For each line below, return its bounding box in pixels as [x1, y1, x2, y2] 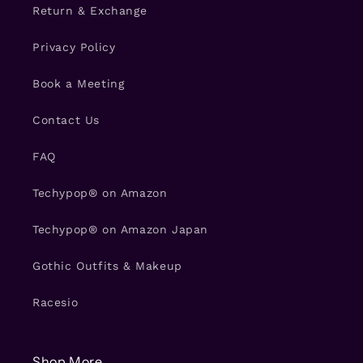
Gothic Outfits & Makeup [32, 259, 182, 272]
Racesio [32, 296, 79, 309]
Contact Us [32, 113, 100, 126]
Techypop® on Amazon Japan [32, 223, 208, 236]
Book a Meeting [32, 77, 125, 90]
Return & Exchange [32, 4, 147, 17]
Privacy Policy [32, 41, 116, 53]
